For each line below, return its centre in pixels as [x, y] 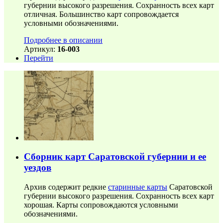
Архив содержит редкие [66, 187]
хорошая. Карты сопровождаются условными [101, 205]
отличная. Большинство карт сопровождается [101, 14]
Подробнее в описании [63, 40]
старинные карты [138, 187]
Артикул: [41, 49]
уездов [38, 168]
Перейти [39, 58]
